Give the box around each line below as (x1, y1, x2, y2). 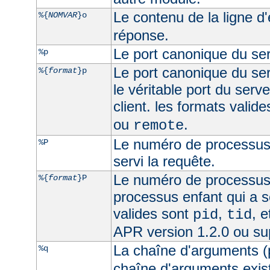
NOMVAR (48, 10, 77, 20)
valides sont (113, 205, 193, 222)
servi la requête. (113, 152, 215, 169)
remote (133, 117, 184, 134)
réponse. (113, 27, 169, 43)
